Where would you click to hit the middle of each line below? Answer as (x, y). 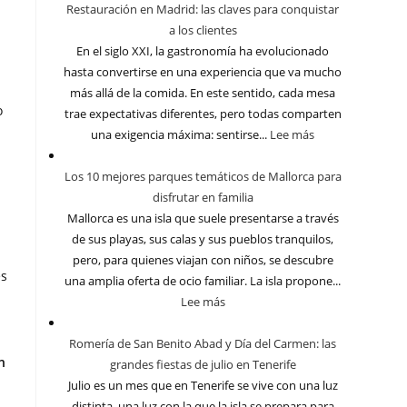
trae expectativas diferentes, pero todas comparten (203, 114)
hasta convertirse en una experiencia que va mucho (203, 72)
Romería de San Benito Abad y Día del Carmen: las (203, 344)
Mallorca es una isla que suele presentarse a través (203, 218)
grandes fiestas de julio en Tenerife (203, 365)
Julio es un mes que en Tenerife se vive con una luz (203, 386)
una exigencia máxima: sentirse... (180, 135)
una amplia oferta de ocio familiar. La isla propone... (203, 281)
